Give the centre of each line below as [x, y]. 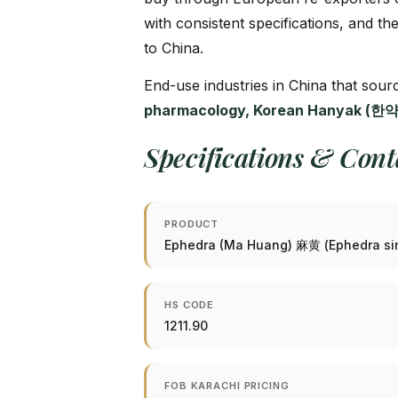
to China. [174, 48]
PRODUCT [192, 224]
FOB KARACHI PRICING [227, 386]
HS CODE [190, 305]
